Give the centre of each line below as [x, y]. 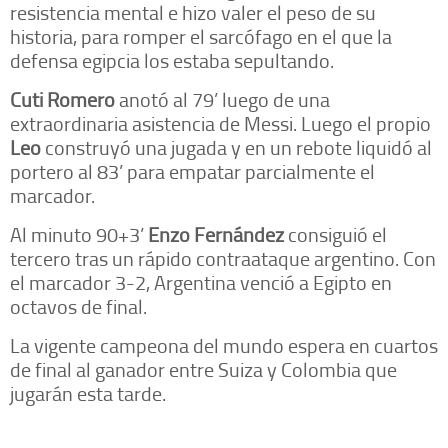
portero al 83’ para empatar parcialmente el [192, 171]
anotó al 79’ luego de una [222, 99]
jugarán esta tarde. [88, 393]
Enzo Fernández [216, 234]
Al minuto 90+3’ [79, 234]
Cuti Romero [62, 99]
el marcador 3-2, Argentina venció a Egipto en [201, 282]
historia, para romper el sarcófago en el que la [201, 36]
